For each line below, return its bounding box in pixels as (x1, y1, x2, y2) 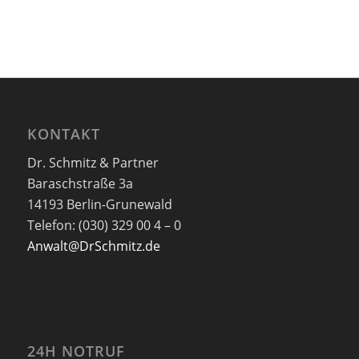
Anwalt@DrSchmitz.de (26, 237, 160, 256)
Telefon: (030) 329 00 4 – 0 (26, 216, 181, 235)
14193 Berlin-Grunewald (26, 196, 172, 214)
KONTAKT (26, 123, 100, 143)
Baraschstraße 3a (26, 175, 133, 193)
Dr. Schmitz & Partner (26, 154, 159, 172)
